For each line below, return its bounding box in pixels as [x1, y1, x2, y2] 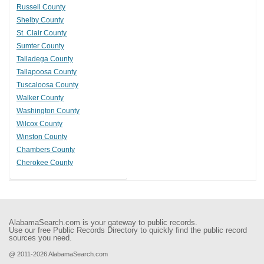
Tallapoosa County [16, 68, 77, 77]
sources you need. [9, 233, 72, 243]
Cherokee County [16, 159, 73, 167]
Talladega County [16, 55, 73, 64]
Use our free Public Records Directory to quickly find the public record [9, 226, 247, 235]
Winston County [16, 133, 67, 141]
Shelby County [16, 16, 64, 25]
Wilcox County [16, 120, 62, 128]
